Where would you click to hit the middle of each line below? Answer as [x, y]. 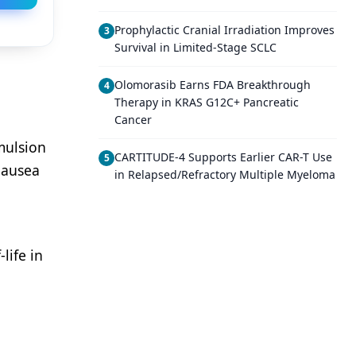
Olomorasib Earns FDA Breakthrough [213, 85]
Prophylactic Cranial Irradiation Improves [224, 30]
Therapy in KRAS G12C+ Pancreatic [207, 102]
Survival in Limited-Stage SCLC [195, 47]
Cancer [133, 120]
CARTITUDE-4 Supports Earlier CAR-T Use [223, 157]
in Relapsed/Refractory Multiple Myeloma [225, 174]
